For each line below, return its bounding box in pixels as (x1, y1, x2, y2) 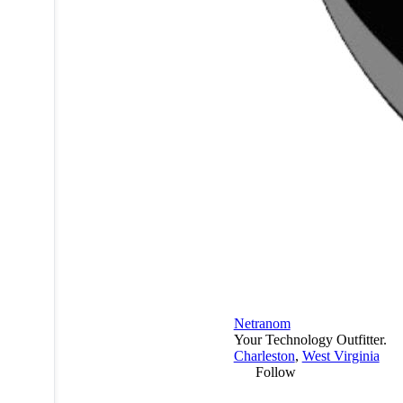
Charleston (233, 348, 295, 364)
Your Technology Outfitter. (233, 332, 387, 348)
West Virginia (301, 348, 380, 364)
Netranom (233, 316, 291, 332)
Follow (255, 364, 296, 381)
